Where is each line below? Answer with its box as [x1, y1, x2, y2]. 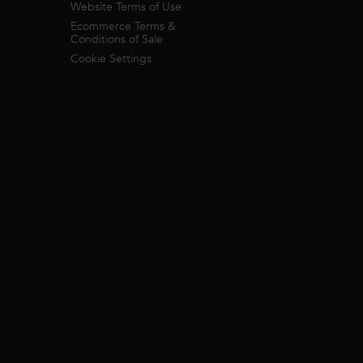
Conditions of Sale [70, 31, 163, 47]
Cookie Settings [70, 50, 152, 66]
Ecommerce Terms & [70, 18, 176, 34]
